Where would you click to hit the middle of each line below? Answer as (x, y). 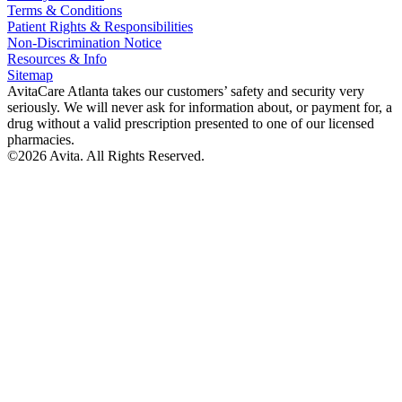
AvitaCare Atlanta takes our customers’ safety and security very (186, 91)
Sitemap (30, 74)
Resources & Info (57, 58)
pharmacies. (41, 139)
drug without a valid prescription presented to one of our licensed (191, 123)
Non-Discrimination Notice (84, 42)
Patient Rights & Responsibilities (100, 26)
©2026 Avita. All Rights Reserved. (106, 155)
